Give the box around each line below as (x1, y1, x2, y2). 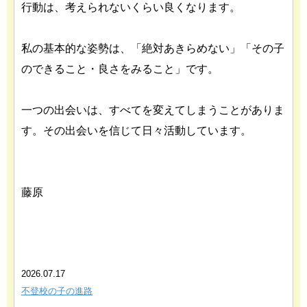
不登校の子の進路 (21, 286, 93, 296)
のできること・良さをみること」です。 (21, 63, 219, 75)
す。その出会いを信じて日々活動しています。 (21, 125, 251, 136)
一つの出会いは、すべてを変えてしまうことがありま (21, 104, 284, 116)
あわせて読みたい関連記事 (28, 237, 143, 248)
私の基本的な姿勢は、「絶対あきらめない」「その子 (21, 42, 284, 54)
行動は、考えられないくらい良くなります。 (21, 1, 241, 13)
